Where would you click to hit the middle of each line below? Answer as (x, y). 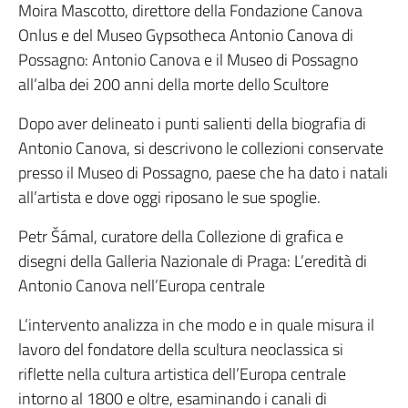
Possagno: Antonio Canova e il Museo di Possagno (188, 60)
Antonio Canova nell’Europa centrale (142, 286)
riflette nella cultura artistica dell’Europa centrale (182, 374)
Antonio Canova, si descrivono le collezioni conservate (201, 148)
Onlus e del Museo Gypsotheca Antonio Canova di (186, 35)
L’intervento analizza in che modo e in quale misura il (196, 325)
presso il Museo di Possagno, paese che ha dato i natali (203, 173)
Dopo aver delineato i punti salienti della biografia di (192, 123)
